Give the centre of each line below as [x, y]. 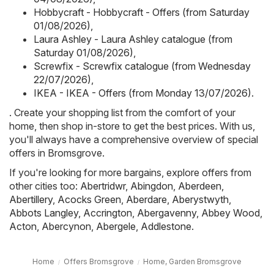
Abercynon [66, 226]
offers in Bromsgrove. [57, 153]
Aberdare [146, 199]
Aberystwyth [200, 199]
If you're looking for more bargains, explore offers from [130, 172]
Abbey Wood [231, 213]
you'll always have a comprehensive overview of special [134, 139]
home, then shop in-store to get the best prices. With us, [132, 126]
